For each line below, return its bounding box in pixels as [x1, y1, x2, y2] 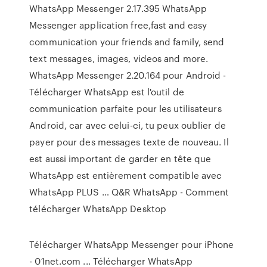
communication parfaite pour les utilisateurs [29, 102, 222, 115]
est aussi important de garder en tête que [29, 152, 212, 165]
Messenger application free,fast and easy [29, 18, 207, 32]
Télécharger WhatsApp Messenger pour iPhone [29, 238, 234, 251]
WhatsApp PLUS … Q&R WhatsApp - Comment [29, 185, 229, 198]
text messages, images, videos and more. [29, 52, 209, 65]
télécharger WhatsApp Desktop [29, 202, 167, 215]
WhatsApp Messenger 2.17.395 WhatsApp [29, 2, 207, 15]
